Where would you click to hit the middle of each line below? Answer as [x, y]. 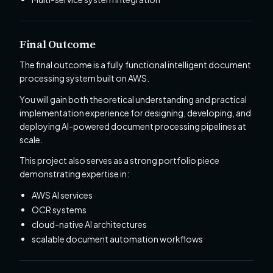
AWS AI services [62, 195]
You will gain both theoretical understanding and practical [133, 99]
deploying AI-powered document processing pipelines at [133, 126]
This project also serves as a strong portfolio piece [119, 161]
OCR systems [59, 210]
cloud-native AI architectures [89, 225]
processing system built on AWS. [84, 78]
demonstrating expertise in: [74, 174]
